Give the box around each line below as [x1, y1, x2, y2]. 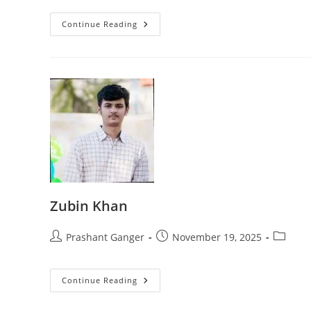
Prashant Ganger [66, 230, 144, 244]
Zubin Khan [50, 196, 128, 216]
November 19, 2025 [172, 230, 262, 244]
